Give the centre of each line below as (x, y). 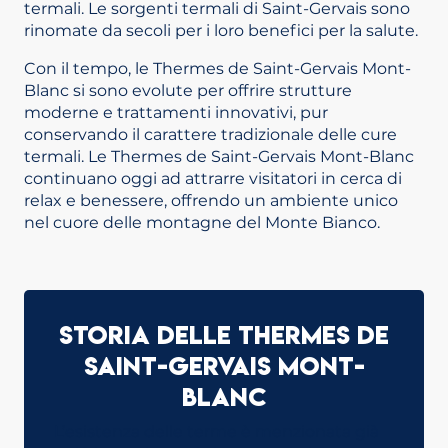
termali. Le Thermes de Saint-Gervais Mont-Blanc (219, 156)
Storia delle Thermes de (224, 335)
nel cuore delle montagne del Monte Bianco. (202, 222)
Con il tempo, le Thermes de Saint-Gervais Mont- (217, 68)
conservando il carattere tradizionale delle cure (210, 134)
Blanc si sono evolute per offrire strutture (188, 90)
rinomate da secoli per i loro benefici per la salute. (221, 30)
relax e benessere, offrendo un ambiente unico (211, 200)
